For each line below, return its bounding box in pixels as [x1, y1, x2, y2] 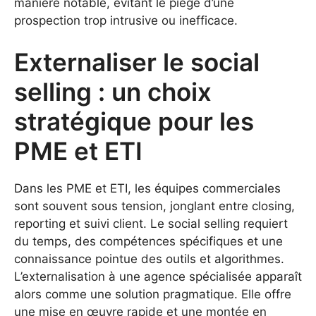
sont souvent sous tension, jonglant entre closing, [14, 199, 295, 214]
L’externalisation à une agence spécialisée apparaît [14, 269, 302, 284]
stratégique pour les [14, 107, 254, 137]
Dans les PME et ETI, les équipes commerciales [14, 181, 281, 196]
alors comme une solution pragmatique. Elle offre [14, 287, 291, 302]
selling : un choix [14, 77, 212, 107]
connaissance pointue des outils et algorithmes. [14, 252, 284, 267]
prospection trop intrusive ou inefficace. [14, 13, 238, 28]
